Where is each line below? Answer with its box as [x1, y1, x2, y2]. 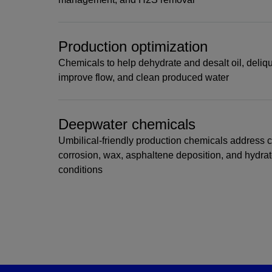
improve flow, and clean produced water [58, 72, 229, 83]
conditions [58, 165, 103, 175]
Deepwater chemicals [58, 116, 195, 132]
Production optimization [58, 38, 208, 55]
